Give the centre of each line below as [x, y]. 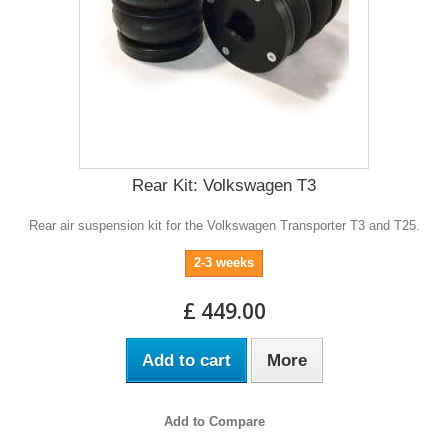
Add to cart [186, 360]
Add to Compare [214, 421]
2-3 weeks [224, 262]
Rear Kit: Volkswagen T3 [224, 185]
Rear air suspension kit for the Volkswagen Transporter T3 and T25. [224, 225]
